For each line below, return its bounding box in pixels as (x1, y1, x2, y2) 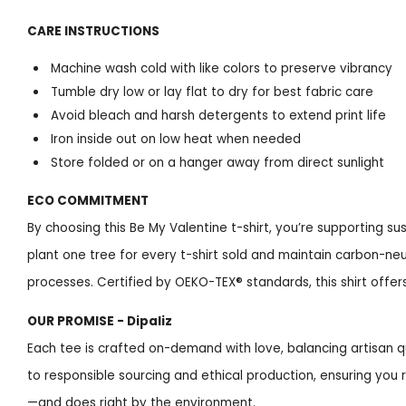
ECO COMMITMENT (27, 191, 149, 209)
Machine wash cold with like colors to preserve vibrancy (51, 60, 393, 78)
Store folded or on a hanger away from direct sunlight (51, 154, 385, 172)
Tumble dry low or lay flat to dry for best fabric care (51, 83, 374, 101)
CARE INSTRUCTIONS (27, 22, 159, 40)
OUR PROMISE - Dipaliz (27, 313, 172, 331)
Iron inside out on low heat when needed (51, 130, 302, 149)
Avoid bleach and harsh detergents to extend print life (51, 107, 387, 125)
